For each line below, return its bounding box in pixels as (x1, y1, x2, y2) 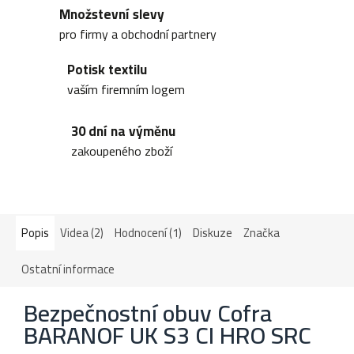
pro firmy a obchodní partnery (59, 22, 217, 47)
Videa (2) (60, 220, 104, 244)
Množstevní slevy (59, 2, 164, 28)
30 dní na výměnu (71, 118, 175, 144)
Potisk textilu (67, 57, 147, 83)
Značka (243, 220, 280, 244)
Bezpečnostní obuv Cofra (24, 290, 272, 335)
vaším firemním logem (67, 77, 185, 102)
